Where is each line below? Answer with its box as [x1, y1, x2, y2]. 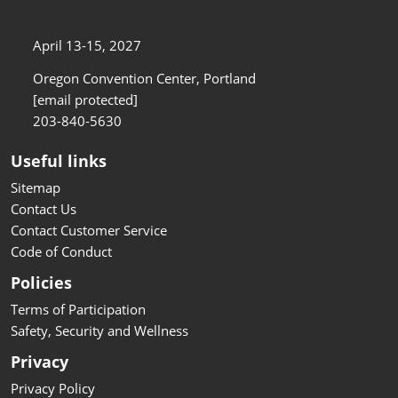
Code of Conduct [11, 242, 112, 260]
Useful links [11, 149, 107, 171]
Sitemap [11, 178, 60, 196]
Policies [11, 271, 72, 293]
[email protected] [33, 90, 138, 108]
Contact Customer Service [11, 220, 167, 239]
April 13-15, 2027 [33, 36, 141, 54]
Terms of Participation [11, 299, 146, 318]
